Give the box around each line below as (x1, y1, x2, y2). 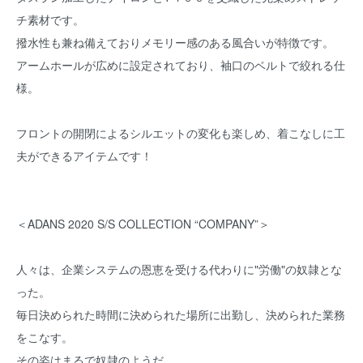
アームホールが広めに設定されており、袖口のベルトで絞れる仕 (16, 57, 345, 73)
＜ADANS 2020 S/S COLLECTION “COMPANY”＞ (16, 216, 270, 232)
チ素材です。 (16, 11, 84, 28)
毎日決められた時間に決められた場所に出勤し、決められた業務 (16, 306, 345, 322)
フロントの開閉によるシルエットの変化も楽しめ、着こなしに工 (16, 125, 345, 141)
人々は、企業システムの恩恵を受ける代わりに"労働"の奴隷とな (16, 261, 342, 277)
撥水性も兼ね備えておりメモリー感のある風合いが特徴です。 (16, 34, 334, 50)
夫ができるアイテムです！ (16, 147, 152, 164)
